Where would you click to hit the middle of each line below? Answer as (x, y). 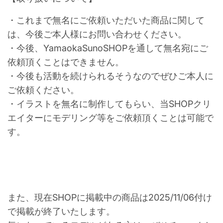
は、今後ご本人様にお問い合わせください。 (97, 34)
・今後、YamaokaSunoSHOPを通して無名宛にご (108, 48)
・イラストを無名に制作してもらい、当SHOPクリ (109, 104)
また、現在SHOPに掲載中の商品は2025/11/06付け (110, 197)
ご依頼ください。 (43, 90)
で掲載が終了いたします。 (61, 211)
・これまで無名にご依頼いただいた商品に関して (106, 20)
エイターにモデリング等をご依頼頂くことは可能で (111, 118)
